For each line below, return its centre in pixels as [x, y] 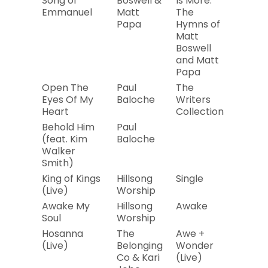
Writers [193, 100]
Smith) [58, 163]
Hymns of [198, 24]
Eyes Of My [68, 100]
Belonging [140, 246]
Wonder [195, 246]
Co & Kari [138, 258]
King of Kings [71, 179]
